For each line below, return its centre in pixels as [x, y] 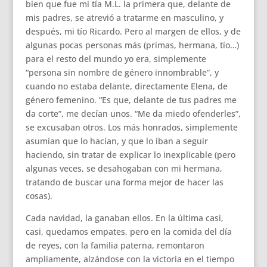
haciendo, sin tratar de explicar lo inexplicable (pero [130, 155]
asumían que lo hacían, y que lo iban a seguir [117, 141]
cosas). [39, 196]
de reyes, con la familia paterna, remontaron [115, 245]
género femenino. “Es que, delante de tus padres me [131, 100]
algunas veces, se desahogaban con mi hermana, [124, 168]
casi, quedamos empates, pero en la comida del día [128, 232]
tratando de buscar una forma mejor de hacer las [124, 182]
